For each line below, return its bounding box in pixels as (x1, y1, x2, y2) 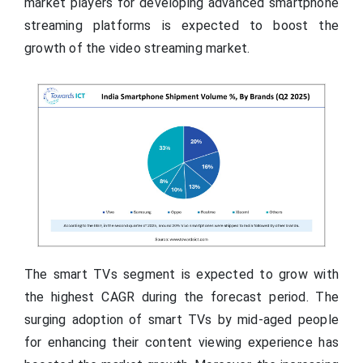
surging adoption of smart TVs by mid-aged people (24, 311, 339, 327)
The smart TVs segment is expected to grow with (24, 266, 339, 282)
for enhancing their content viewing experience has (24, 334, 339, 350)
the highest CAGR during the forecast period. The (24, 288, 339, 305)
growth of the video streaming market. (24, 40, 254, 56)
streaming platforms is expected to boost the (24, 17, 339, 33)
